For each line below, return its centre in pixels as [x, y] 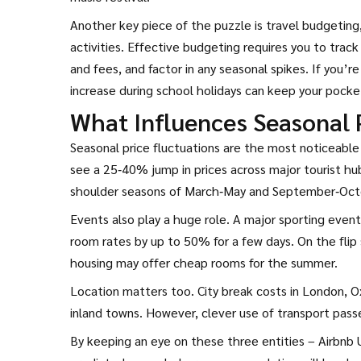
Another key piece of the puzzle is [168, 25]
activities [95, 46]
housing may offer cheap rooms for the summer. [204, 262]
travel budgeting [313, 25]
